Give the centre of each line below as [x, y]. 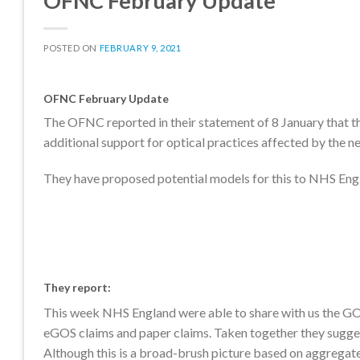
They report [76, 287]
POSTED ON [72, 47]
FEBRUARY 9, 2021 [140, 47]
